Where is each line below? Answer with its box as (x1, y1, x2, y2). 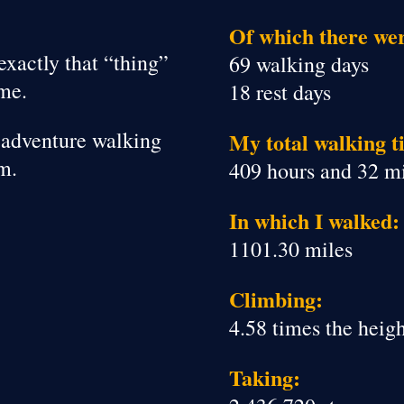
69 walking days (228, 49, 369, 78)
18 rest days (228, 77, 331, 106)
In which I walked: (228, 204, 399, 236)
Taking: (228, 361, 300, 393)
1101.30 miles (228, 234, 353, 263)
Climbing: (228, 282, 323, 315)
